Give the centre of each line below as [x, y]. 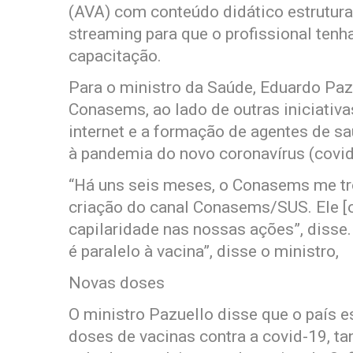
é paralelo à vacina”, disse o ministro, [204, 252]
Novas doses [117, 283]
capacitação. [115, 56]
